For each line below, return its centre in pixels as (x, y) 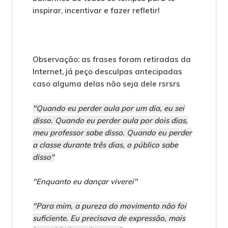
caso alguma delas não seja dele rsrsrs (107, 83)
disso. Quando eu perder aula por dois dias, (110, 120)
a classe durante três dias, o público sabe (106, 145)
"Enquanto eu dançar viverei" (85, 181)
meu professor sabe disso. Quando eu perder (112, 132)
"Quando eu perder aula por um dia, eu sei (109, 108)
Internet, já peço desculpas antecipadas (108, 71)
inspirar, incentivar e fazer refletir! (97, 10)
